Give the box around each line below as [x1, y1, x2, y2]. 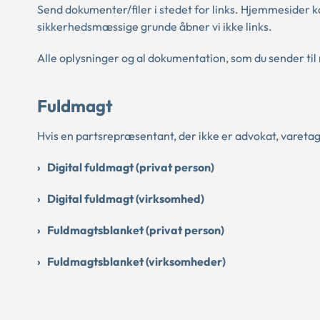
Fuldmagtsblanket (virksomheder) [47, 254, 226, 269]
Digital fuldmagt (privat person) [47, 159, 214, 174]
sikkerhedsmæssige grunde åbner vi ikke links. [37, 19, 272, 34]
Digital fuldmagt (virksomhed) [47, 191, 204, 206]
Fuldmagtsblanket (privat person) [47, 222, 224, 237]
